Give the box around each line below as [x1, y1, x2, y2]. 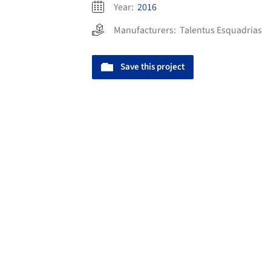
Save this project [120, 60, 184, 74]
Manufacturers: [114, 24, 180, 38]
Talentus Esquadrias [180, 24, 262, 38]
